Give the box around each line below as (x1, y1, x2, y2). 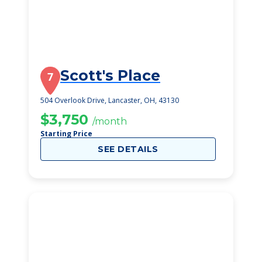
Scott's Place (60, 67, 160, 84)
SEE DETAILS (98, 144, 158, 154)
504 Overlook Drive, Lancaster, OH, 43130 (40, 95, 179, 105)
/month (92, 116, 127, 127)
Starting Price (40, 129, 92, 139)
